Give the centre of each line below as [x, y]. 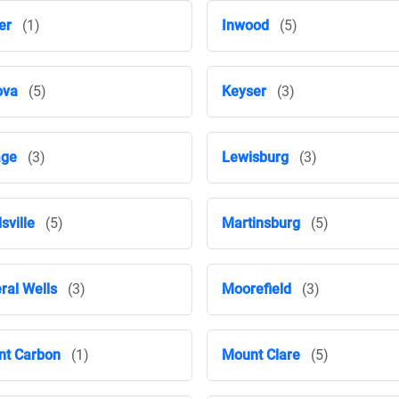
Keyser [244, 91]
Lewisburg [255, 157]
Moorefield [256, 289]
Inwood [245, 25]
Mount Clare [261, 355]
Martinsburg [261, 223]
